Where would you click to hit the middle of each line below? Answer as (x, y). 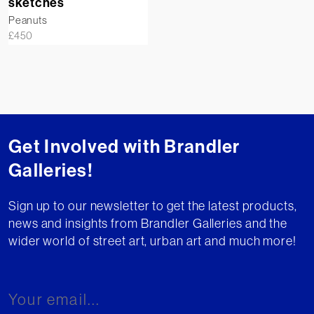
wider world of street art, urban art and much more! (152, 241)
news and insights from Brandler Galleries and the (148, 224)
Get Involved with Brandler (124, 147)
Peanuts (28, 20)
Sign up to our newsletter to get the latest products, (153, 206)
